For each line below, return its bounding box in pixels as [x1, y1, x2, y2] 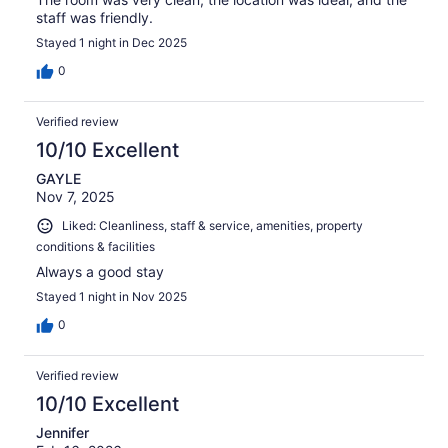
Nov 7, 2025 [36, 187, 115, 205]
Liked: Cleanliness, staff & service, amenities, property [62, 217, 363, 233]
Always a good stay [36, 262, 164, 280]
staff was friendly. [36, 8, 153, 26]
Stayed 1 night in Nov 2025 [36, 288, 187, 304]
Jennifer [36, 423, 89, 441]
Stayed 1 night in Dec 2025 [36, 34, 187, 50]
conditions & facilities [36, 238, 155, 254]
